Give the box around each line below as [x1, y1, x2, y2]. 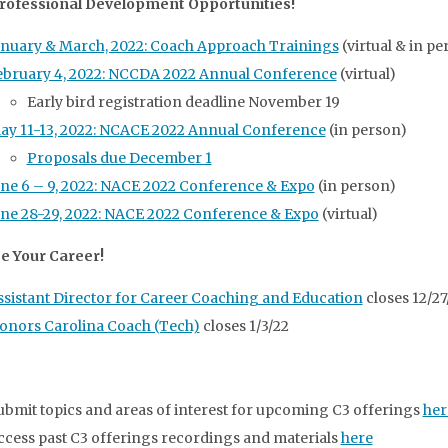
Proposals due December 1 [26, 149, 212, 167]
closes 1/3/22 [199, 317, 289, 335]
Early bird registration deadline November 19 [26, 93, 340, 111]
